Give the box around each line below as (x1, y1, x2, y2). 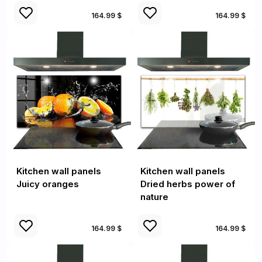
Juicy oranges (16, 178, 79, 189)
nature (140, 191, 168, 202)
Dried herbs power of (140, 178, 235, 189)
